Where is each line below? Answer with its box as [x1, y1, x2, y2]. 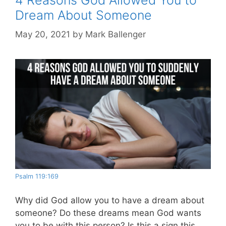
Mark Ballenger [85, 29, 146, 40]
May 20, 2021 [15, 29, 70, 40]
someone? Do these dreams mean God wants [15, 207, 201, 218]
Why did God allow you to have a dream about [15, 195, 204, 205]
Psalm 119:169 [15, 173, 59, 181]
